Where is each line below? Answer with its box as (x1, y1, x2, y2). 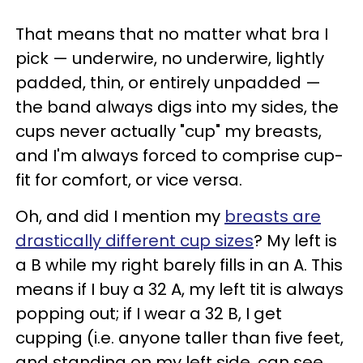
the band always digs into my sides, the (15, 95, 339, 118)
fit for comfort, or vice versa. (15, 168, 242, 191)
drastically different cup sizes (15, 228, 254, 252)
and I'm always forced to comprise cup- (15, 143, 344, 167)
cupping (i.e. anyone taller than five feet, (15, 326, 344, 349)
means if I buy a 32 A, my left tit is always (15, 277, 344, 301)
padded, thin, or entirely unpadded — (15, 70, 321, 94)
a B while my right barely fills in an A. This (15, 253, 343, 276)
